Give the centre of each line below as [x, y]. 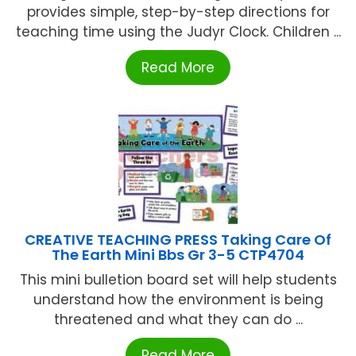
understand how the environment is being [178, 299]
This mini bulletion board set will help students [178, 279]
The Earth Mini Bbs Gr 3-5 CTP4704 [178, 254]
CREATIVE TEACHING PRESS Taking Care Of [178, 239]
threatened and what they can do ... [178, 319]
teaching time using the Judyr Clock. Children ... [178, 31]
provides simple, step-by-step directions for [178, 12]
